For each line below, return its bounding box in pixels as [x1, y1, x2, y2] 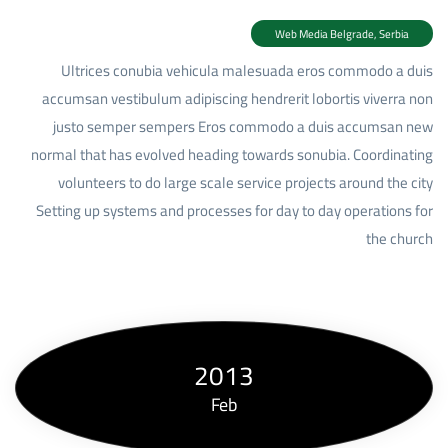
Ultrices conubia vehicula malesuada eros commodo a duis [60, 55, 433, 85]
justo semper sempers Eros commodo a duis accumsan [52, 111, 406, 141]
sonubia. [296, 139, 353, 169]
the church [365, 223, 433, 253]
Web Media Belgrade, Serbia [274, 22, 409, 44]
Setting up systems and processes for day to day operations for [35, 195, 433, 225]
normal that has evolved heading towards [30, 139, 297, 169]
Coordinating [352, 139, 433, 169]
